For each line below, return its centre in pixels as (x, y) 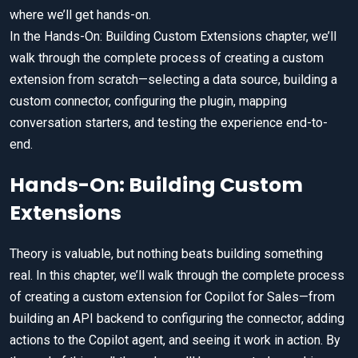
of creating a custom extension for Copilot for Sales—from (172, 297)
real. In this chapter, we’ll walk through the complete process (177, 276)
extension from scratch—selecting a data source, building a (173, 80)
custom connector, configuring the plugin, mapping (148, 101)
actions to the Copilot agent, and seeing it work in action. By (175, 340)
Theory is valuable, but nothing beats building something (166, 254)
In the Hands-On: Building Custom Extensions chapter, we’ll (173, 37)
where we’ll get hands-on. (80, 15)
